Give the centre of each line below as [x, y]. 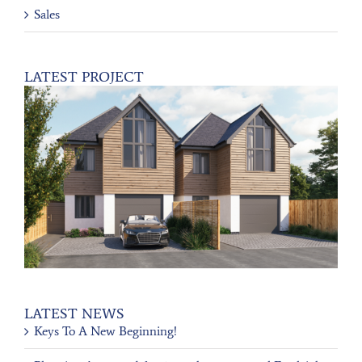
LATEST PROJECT [84, 77]
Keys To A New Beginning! [105, 330]
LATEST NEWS [74, 313]
